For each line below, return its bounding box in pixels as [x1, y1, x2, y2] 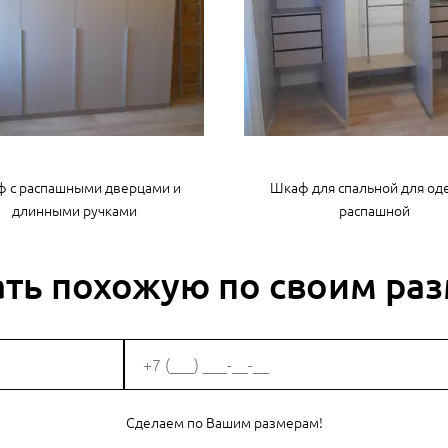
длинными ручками [11, 199, 137, 220]
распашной [338, 199, 410, 220]
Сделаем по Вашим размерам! [125, 411, 323, 432]
